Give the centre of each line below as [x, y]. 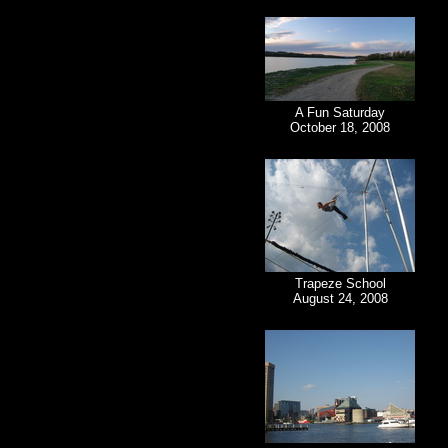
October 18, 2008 [340, 128]
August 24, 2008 [340, 299]
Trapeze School [340, 284]
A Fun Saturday [340, 113]
